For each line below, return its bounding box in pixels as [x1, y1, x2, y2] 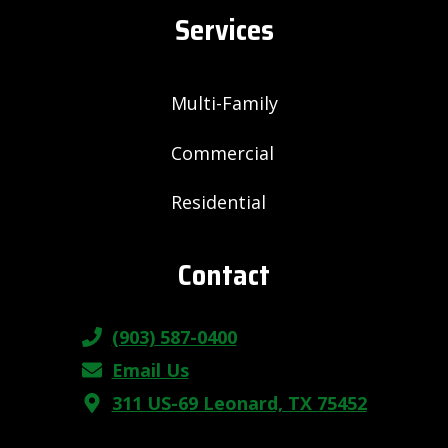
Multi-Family [170, 91, 278, 116]
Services [174, 8, 274, 53]
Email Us [111, 358, 189, 382]
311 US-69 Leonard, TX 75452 [111, 391, 367, 415]
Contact [178, 253, 270, 297]
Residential [170, 190, 266, 215]
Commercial [170, 140, 274, 165]
